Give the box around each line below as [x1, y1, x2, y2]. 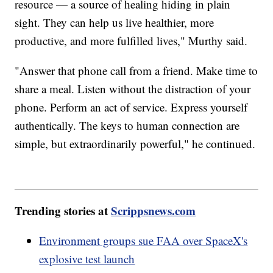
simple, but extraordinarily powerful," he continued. [15, 136, 256, 152]
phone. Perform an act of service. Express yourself [15, 99, 248, 115]
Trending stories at [15, 202, 112, 219]
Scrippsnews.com [111, 202, 196, 219]
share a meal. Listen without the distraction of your [15, 81, 251, 97]
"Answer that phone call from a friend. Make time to [15, 63, 258, 79]
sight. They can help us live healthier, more [15, 15, 214, 30]
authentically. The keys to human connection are [15, 118, 240, 133]
